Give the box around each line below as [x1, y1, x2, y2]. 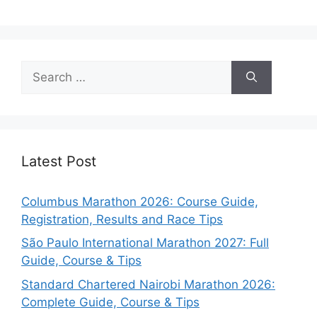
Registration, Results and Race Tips [21, 212, 223, 226]
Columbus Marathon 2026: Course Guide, [21, 194, 258, 209]
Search [21, 61, 60, 76]
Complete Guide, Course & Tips [21, 294, 200, 309]
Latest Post [21, 152, 96, 170]
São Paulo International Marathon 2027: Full [21, 236, 269, 250]
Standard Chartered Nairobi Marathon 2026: [21, 277, 275, 292]
